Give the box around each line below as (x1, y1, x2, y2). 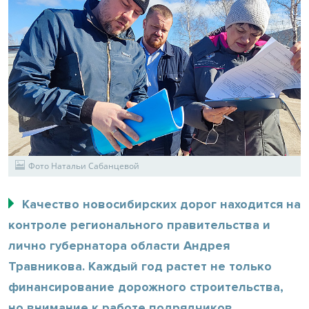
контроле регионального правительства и (8, 217, 270, 232)
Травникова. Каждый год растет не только (8, 258, 272, 274)
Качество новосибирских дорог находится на (22, 196, 301, 212)
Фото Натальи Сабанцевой (28, 159, 139, 172)
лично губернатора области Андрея (8, 237, 230, 253)
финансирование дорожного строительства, (8, 279, 283, 295)
